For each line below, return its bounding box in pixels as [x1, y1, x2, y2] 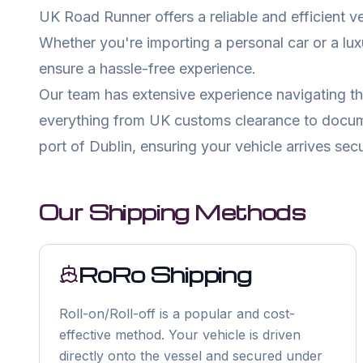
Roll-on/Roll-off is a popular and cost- [59, 305, 295, 322]
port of [39, 138, 89, 155]
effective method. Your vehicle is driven [59, 327, 301, 343]
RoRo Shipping [79, 260, 252, 288]
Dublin [89, 138, 132, 155]
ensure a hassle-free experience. [39, 60, 256, 77]
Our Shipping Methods [39, 198, 305, 225]
